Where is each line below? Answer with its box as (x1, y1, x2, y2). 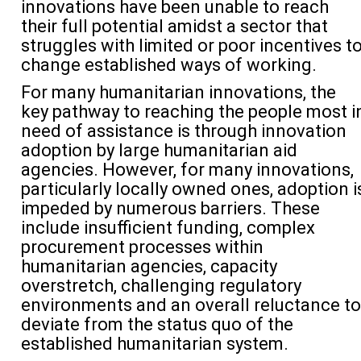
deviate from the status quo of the (21, 314, 293, 334)
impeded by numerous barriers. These (21, 198, 320, 218)
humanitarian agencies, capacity (21, 256, 277, 276)
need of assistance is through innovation (21, 121, 346, 141)
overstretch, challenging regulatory (21, 276, 301, 296)
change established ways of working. (21, 55, 317, 75)
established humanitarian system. (21, 334, 288, 354)
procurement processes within (21, 237, 263, 257)
